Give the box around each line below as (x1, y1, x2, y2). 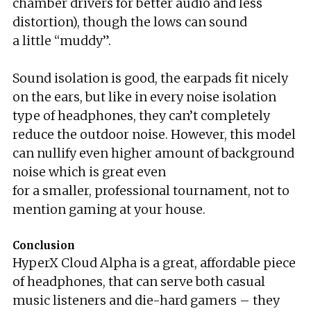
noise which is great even (12, 164, 166, 180)
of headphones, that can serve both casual (12, 274, 265, 289)
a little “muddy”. (12, 33, 111, 49)
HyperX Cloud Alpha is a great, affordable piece (12, 255, 296, 271)
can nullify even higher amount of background (12, 145, 294, 161)
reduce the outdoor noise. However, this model (12, 126, 296, 142)
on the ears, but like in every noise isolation (12, 89, 276, 105)
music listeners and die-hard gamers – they (12, 292, 280, 308)
